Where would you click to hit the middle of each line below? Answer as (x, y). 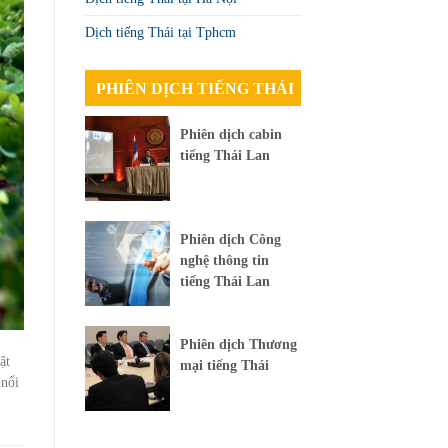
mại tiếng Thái (224, 366)
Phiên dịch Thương (238, 345)
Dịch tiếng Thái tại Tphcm (160, 32)
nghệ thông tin (224, 261)
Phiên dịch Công (230, 240)
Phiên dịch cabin (230, 135)
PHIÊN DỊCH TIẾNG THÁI (195, 88)
